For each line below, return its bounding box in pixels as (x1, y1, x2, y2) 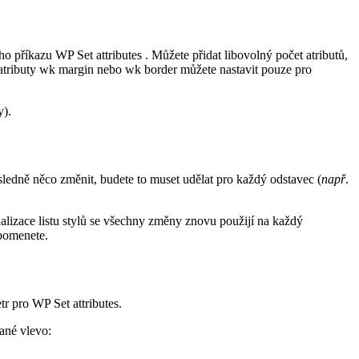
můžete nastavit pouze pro (177, 63, 312, 77)
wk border (125, 63, 177, 77)
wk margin (39, 63, 94, 77)
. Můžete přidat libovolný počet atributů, (145, 48, 348, 63)
